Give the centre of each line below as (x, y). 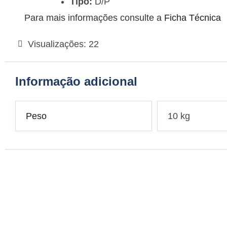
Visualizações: (57, 44)
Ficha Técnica (193, 18)
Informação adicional (76, 82)
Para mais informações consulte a (94, 18)
